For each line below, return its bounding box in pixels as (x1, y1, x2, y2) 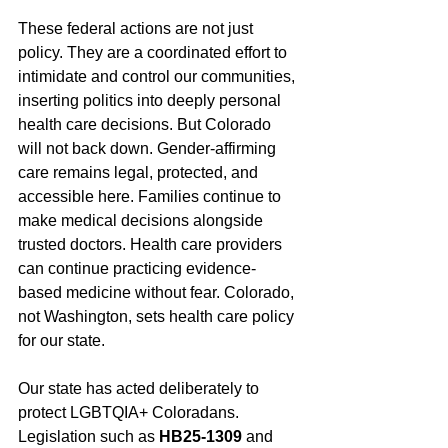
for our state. (18, 332, 105, 349)
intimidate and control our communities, (18, 68, 299, 85)
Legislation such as (18, 428, 159, 445)
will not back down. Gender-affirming (18, 140, 280, 157)
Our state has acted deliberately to (18, 380, 263, 397)
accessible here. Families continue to (18, 188, 285, 205)
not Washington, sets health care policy (18, 308, 298, 325)
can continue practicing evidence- (18, 260, 256, 277)
